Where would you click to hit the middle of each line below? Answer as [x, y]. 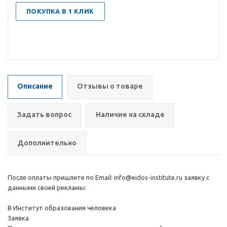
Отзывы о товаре [110, 86]
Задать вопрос [44, 115]
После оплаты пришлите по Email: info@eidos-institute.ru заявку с [108, 177]
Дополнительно [47, 143]
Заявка [18, 218]
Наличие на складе [130, 115]
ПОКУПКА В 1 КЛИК [60, 11]
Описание [35, 86]
